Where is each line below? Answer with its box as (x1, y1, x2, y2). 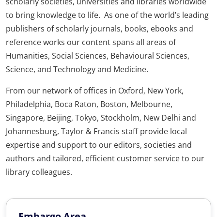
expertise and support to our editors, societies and (6, 139, 192, 150)
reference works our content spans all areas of (6, 36, 176, 47)
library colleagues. (6, 166, 72, 177)
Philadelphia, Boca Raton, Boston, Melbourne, (6, 98, 172, 109)
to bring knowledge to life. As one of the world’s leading (6, 9, 209, 20)
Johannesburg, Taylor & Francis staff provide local (6, 125, 187, 137)
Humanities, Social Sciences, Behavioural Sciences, (6, 50, 189, 61)
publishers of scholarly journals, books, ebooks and (6, 23, 193, 34)
